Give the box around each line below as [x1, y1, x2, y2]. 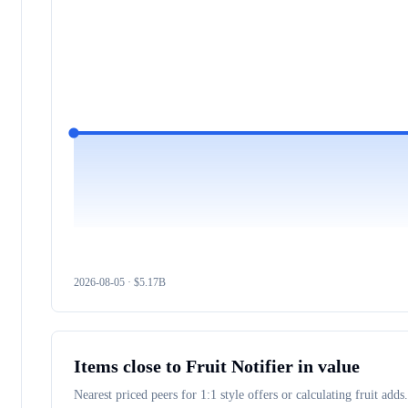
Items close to [74, 356, 186, 376]
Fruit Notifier [186, 356, 293, 376]
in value [293, 356, 360, 376]
